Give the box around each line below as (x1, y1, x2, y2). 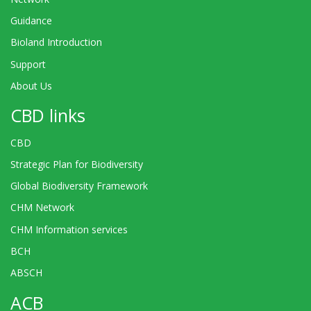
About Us (10, 78, 52, 92)
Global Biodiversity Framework (10, 179, 148, 193)
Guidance (10, 14, 52, 28)
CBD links (10, 103, 85, 128)
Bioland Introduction (10, 35, 102, 49)
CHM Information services (10, 222, 128, 236)
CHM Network (10, 201, 74, 215)
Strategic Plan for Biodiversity (10, 158, 143, 171)
